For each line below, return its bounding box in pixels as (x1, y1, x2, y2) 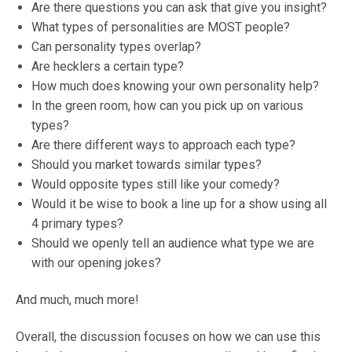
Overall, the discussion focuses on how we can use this (16, 329, 321, 344)
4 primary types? (31, 216, 123, 231)
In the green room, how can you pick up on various (31, 98, 303, 113)
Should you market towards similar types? (31, 157, 262, 172)
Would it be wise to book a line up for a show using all (31, 196, 327, 211)
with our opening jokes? (31, 255, 161, 270)
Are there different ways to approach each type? (31, 137, 295, 152)
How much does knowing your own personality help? (31, 79, 319, 93)
